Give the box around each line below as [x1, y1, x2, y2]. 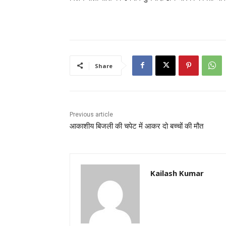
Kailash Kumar [150, 167, 204, 178]
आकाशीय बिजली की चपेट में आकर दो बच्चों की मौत [70, 121, 203, 131]
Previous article [70, 110, 113, 118]
